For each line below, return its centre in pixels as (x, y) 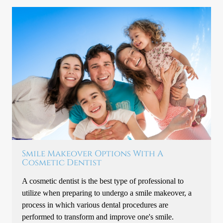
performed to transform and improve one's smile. (98, 217)
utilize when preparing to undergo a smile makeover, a (107, 193)
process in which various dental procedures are (95, 205)
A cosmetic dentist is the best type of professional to (103, 181)
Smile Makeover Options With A (93, 154)
